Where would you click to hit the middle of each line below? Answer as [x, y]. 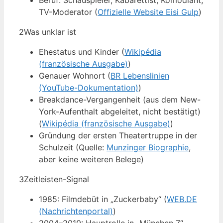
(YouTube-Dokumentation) [89, 88]
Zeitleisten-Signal [56, 179]
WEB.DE [182, 199]
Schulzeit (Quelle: [73, 148]
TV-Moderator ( [68, 12]
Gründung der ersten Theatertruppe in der [118, 136]
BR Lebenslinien [140, 76]
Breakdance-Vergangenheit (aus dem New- [120, 100]
